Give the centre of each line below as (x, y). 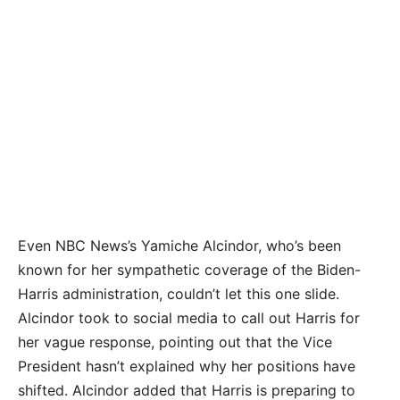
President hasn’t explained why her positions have (187, 366)
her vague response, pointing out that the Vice (175, 342)
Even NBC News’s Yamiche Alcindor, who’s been (179, 246)
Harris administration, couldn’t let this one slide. (179, 294)
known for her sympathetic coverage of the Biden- (189, 270)
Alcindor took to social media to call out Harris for (189, 318)
